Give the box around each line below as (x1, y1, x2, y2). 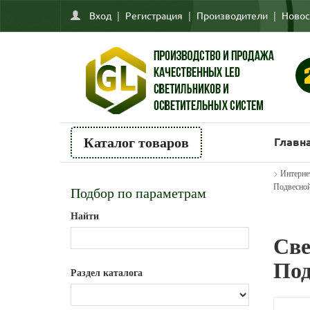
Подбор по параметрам (71, 185, 206, 201)
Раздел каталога (71, 268, 143, 278)
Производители (197, 9, 268, 21)
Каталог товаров (84, 135, 189, 150)
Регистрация (125, 9, 183, 21)
